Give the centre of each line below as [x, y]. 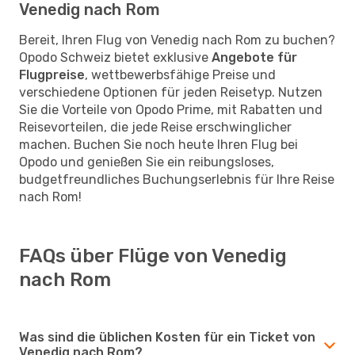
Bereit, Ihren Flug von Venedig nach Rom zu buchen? [177, 40]
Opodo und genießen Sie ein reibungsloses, [147, 162]
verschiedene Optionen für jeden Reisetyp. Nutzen [171, 92]
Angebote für [254, 57]
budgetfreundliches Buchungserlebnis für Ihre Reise [177, 179]
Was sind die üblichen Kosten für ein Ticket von [167, 337]
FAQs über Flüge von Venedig [153, 256]
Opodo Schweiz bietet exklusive [115, 57]
